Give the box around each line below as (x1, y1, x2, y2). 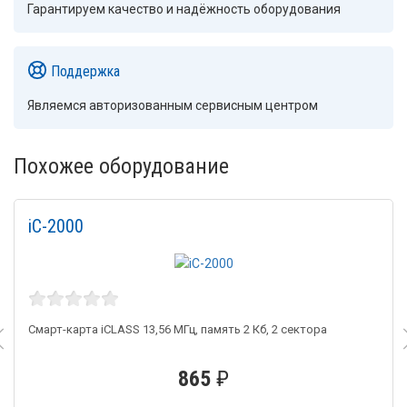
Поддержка (46, 62, 120, 80)
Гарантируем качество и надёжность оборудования (27, 2, 341, 17)
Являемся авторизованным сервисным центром (27, 97, 318, 113)
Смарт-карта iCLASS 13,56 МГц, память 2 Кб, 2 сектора (28, 323, 327, 337)
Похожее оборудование (14, 153, 229, 179)
